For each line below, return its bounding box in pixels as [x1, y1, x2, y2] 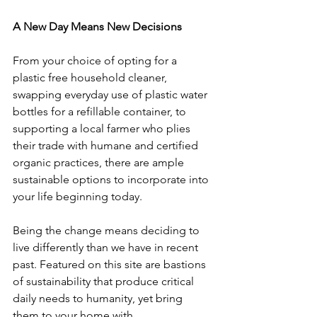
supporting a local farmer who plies [13, 122, 193, 135]
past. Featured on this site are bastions [13, 258, 209, 271]
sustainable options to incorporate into [13, 173, 212, 186]
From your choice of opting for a [13, 54, 180, 67]
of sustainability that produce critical [13, 275, 197, 288]
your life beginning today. [13, 190, 151, 203]
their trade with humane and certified [13, 139, 201, 152]
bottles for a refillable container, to [13, 105, 189, 118]
